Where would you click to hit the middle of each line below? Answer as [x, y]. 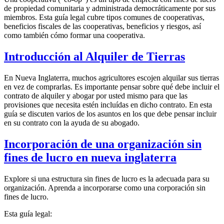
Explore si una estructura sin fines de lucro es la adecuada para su [107, 179]
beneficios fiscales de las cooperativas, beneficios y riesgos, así [102, 26]
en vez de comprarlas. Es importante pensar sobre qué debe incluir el [112, 87]
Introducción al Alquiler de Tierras [94, 57]
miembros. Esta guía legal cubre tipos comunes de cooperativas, [104, 17]
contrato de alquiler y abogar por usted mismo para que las [96, 96]
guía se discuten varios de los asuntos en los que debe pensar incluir [110, 114]
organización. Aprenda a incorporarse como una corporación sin [105, 188]
